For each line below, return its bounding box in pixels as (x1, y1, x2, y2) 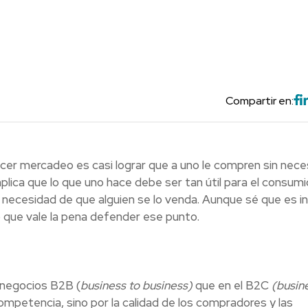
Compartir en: (225, 93, 294, 108)
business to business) (80, 277, 195, 293)
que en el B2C (195, 277, 272, 293)
